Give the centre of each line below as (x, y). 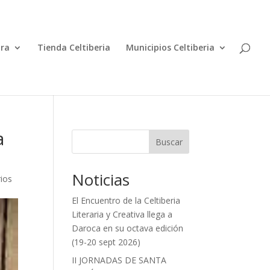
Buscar (169, 142)
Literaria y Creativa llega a (122, 214)
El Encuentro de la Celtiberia (126, 200)
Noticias (101, 180)
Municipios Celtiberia (170, 47)
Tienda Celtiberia (74, 47)
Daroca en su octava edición (128, 228)
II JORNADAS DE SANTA (119, 260)
